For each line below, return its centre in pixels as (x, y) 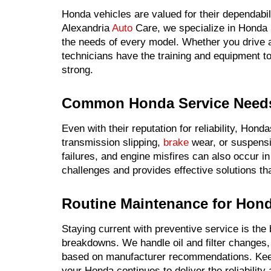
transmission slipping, (113, 142)
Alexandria (87, 28)
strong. (77, 70)
